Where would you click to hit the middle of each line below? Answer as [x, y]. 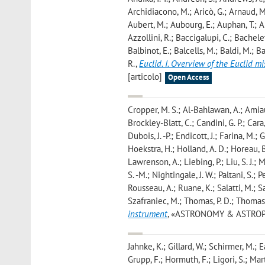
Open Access [189, 77]
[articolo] [145, 77]
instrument [148, 214]
